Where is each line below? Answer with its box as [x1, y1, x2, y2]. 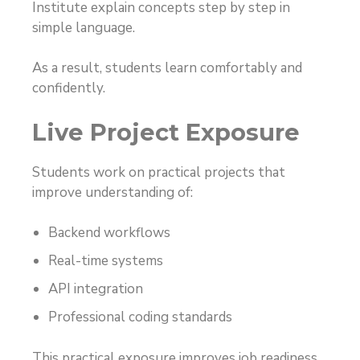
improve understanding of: [32, 182, 193, 202]
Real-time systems [48, 252, 163, 271]
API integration [48, 280, 143, 299]
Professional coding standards [48, 308, 232, 327]
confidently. [32, 79, 105, 98]
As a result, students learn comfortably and [32, 59, 302, 78]
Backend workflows [48, 223, 170, 243]
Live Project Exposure [32, 117, 300, 146]
